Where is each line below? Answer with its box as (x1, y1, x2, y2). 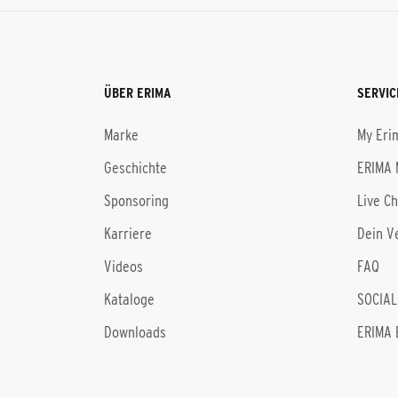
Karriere (104, 225, 152, 243)
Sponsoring (104, 192, 169, 210)
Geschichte (104, 159, 167, 177)
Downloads (104, 323, 166, 341)
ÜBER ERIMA (104, 84, 171, 100)
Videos (104, 258, 143, 275)
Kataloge (104, 291, 155, 308)
